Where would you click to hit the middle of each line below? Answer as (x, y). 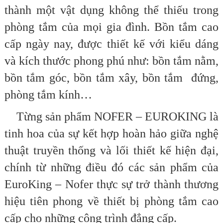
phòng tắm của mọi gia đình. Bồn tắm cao (111, 27)
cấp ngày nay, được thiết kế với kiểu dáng (111, 44)
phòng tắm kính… (48, 95)
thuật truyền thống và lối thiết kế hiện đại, (111, 151)
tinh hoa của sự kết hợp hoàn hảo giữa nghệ (111, 134)
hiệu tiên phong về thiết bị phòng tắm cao (111, 201)
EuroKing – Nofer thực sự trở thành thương (111, 184)
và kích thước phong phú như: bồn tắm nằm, (111, 61)
